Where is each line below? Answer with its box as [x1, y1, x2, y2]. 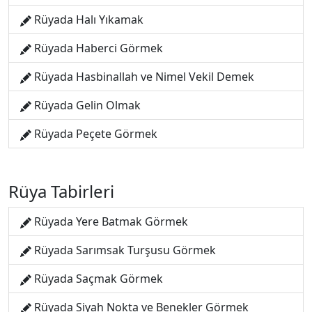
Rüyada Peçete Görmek [34, 126, 157, 141]
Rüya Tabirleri [8, 180, 114, 203]
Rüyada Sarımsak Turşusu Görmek [34, 242, 216, 258]
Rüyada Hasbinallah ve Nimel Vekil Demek [34, 69, 254, 84]
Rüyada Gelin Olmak [34, 97, 141, 113]
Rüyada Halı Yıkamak [34, 12, 143, 27]
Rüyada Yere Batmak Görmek [34, 214, 188, 229]
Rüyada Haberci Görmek [34, 40, 163, 56]
